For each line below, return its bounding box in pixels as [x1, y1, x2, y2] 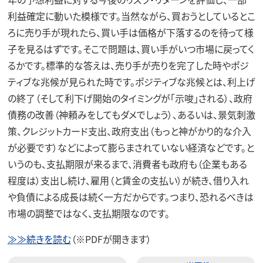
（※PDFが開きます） [70, 232, 151, 247]
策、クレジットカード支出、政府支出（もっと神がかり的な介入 [7, 124, 251, 139]
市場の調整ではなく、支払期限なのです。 [7, 206, 170, 221]
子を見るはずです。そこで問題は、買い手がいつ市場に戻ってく [7, 42, 254, 56]
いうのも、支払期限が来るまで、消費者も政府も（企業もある [7, 157, 247, 171]
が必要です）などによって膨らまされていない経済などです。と [7, 140, 254, 155]
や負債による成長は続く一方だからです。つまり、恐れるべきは [7, 190, 254, 204]
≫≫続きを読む [7, 232, 71, 247]
